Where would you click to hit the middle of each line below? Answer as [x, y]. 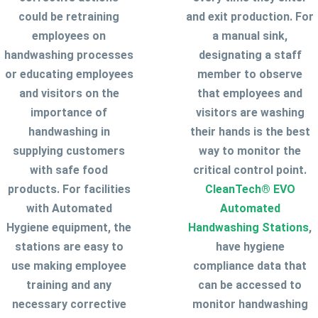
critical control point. [250, 170]
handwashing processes [69, 55]
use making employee [69, 265]
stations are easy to [69, 246]
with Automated [69, 208]
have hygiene [250, 246]
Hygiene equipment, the [69, 227]
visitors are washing [250, 112]
